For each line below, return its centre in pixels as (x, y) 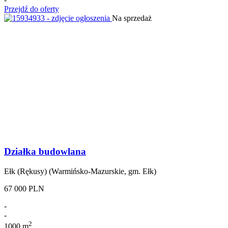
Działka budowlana (45, 152)
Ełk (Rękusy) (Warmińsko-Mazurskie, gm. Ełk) (80, 172)
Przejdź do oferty (32, 9)
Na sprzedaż (132, 18)
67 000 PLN (24, 189)
